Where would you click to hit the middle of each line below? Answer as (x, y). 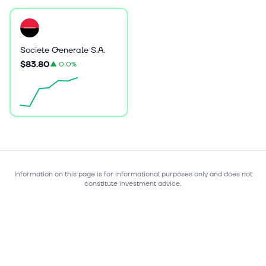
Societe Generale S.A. (63, 50)
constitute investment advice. (133, 183)
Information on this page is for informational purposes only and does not (133, 174)
